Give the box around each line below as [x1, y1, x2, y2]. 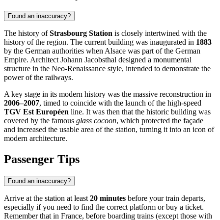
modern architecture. [4, 134, 67, 143]
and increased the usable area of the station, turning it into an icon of [4, 125, 214, 134]
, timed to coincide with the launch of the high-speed [39, 99, 201, 108]
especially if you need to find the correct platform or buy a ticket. [4, 203, 204, 212]
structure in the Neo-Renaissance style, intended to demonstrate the [4, 64, 211, 73]
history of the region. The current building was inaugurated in [4, 38, 196, 47]
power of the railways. [4, 73, 73, 82]
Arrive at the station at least [4, 194, 90, 203]
